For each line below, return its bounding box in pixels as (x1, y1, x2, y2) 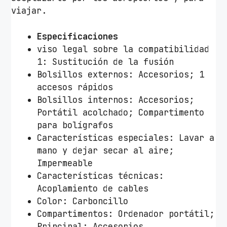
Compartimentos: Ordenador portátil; (37, 208, 215, 219)
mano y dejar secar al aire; (37, 144, 174, 156)
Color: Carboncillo (37, 195, 129, 207)
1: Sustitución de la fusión (37, 56, 174, 67)
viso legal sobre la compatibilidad (37, 43, 210, 55)
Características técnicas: (37, 170, 164, 181)
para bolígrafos (37, 119, 113, 131)
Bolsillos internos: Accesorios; (37, 94, 195, 105)
